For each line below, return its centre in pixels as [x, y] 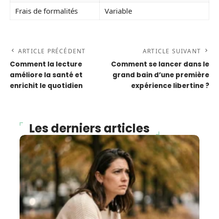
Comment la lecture [46, 64]
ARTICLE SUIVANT [172, 51]
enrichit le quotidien [46, 86]
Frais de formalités [46, 11]
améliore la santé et [46, 75]
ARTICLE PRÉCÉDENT [52, 51]
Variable [118, 11]
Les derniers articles [89, 128]
